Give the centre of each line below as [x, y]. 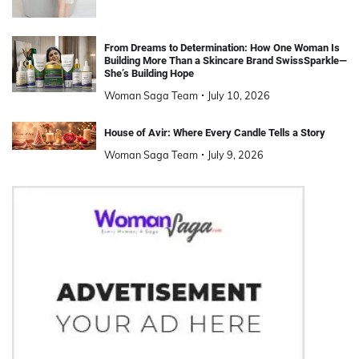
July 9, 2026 [235, 154]
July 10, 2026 [238, 95]
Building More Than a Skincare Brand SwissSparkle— [225, 60]
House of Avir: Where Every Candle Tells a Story [214, 132]
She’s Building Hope [149, 73]
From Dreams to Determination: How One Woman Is [222, 47]
